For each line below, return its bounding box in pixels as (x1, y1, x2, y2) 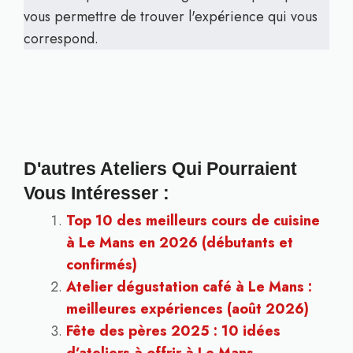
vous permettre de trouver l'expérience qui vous (24, 6, 318, 27)
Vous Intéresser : (24, 184, 169, 203)
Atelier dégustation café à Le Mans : (66, 277, 312, 297)
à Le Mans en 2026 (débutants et (66, 232, 293, 253)
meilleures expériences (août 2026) (66, 299, 309, 319)
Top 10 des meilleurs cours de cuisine (66, 210, 320, 231)
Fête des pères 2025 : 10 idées (66, 321, 281, 341)
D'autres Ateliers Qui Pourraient (24, 159, 297, 179)
